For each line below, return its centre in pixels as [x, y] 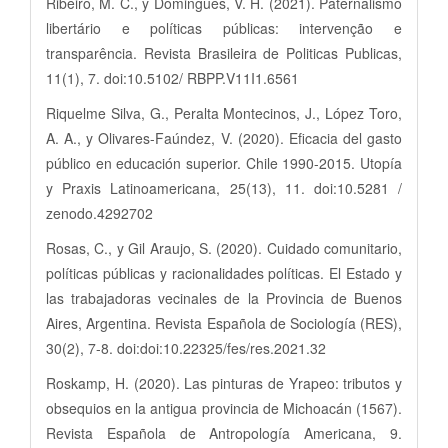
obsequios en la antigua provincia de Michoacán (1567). [224, 407]
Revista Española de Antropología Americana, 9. [224, 432]
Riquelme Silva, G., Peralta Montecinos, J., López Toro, [224, 112]
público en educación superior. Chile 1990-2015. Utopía [224, 162]
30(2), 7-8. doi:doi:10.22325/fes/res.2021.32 [186, 347]
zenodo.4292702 [99, 212]
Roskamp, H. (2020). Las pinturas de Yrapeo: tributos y [224, 382]
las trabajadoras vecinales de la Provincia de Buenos [224, 297]
